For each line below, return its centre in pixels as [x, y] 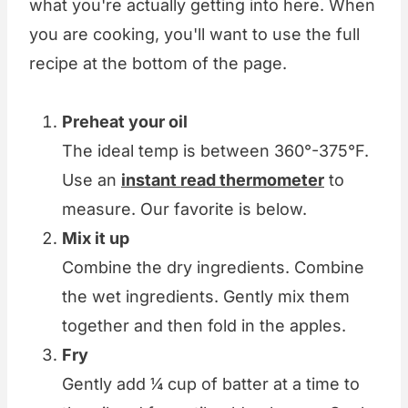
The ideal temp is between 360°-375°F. [215, 151]
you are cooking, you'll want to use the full [194, 35]
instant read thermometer [223, 180]
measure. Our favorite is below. [184, 209]
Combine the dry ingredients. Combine [213, 268]
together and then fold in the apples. [204, 326]
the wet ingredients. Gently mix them [206, 297]
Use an [92, 180]
